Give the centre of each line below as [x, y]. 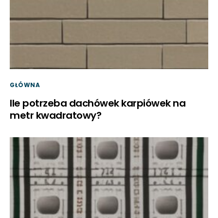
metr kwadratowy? [55, 115]
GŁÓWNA [25, 85]
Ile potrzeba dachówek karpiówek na [98, 103]
